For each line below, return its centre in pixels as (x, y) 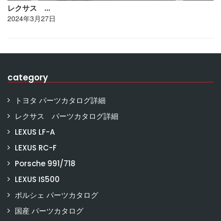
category (28, 77)
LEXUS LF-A (35, 132)
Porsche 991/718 (45, 164)
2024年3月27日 (32, 18)
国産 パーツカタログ (49, 211)
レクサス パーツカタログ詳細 (67, 116)
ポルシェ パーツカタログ (56, 195)
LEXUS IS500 (37, 179)
